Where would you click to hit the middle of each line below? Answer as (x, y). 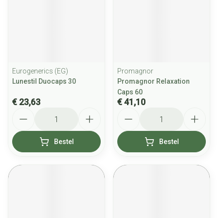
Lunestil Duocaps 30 (44, 81)
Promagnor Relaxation (154, 81)
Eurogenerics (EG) (40, 71)
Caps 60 (130, 92)
